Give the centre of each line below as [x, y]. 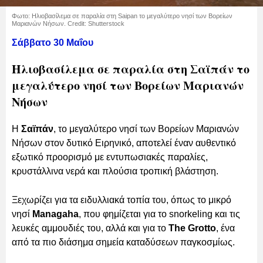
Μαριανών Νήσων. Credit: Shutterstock [68, 23]
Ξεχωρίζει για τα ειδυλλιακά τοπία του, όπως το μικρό [122, 200]
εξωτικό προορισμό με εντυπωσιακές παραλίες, [110, 157]
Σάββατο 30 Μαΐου [53, 42]
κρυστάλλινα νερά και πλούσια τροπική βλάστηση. [116, 171]
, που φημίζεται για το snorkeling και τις [159, 214]
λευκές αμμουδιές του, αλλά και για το [90, 228]
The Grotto [192, 228]
